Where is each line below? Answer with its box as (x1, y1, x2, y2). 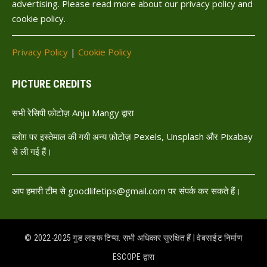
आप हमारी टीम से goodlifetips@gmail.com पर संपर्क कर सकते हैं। (12, 185, 241, 197)
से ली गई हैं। (12, 145, 52, 157)
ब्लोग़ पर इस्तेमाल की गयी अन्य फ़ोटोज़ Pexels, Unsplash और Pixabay (12, 131, 253, 142)
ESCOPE (112, 252, 141, 262)
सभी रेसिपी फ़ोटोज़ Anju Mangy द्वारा (12, 107, 133, 119)
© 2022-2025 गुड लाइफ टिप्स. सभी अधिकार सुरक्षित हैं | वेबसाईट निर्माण (24, 233, 243, 243)
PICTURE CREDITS (12, 77, 92, 90)
